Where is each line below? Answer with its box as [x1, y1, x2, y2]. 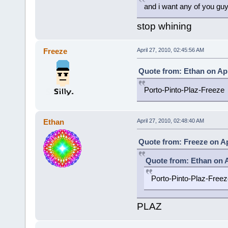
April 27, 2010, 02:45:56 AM [136, 47, 204, 53]
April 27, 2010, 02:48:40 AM [136, 118, 204, 124]
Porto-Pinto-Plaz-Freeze [144, 85, 224, 95]
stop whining [136, 20, 192, 32]
